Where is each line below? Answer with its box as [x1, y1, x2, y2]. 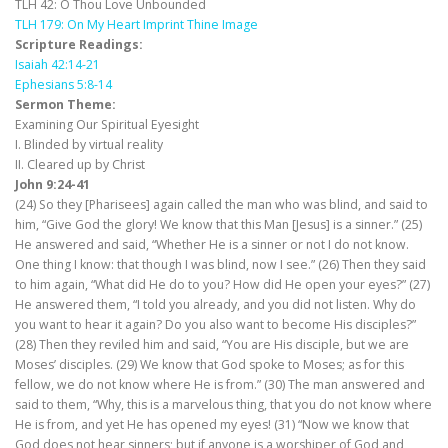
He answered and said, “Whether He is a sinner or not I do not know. [15, 236, 409, 254]
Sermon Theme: [15, 96, 116, 114]
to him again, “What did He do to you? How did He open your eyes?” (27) [15, 276, 430, 294]
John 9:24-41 [15, 176, 90, 194]
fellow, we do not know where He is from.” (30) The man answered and [15, 376, 425, 394]
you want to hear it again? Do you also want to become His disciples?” [15, 316, 416, 334]
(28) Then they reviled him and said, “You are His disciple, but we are [15, 336, 409, 354]
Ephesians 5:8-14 [15, 76, 112, 94]
